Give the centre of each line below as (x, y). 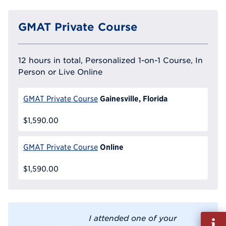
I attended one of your (133, 218)
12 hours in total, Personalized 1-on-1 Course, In (110, 60)
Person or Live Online (60, 71)
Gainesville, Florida (133, 98)
